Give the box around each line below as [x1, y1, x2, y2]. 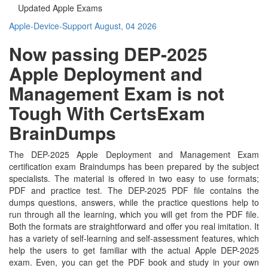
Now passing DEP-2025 [9, 40, 208, 66]
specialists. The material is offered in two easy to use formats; [9, 172, 259, 184]
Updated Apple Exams [18, 1, 102, 14]
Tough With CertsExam [9, 99, 205, 126]
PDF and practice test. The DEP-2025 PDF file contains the [9, 184, 259, 196]
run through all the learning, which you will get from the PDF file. [9, 208, 259, 220]
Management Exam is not [9, 80, 224, 106]
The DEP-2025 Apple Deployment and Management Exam [9, 148, 259, 160]
